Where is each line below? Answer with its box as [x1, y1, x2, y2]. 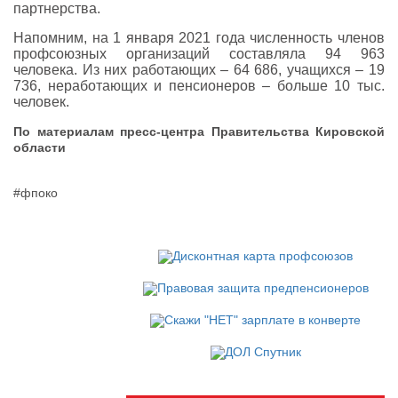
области [13, 139, 66, 155]
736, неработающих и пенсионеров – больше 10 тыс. [13, 77, 385, 93]
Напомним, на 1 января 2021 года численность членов [13, 29, 385, 45]
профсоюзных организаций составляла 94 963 [13, 45, 385, 61]
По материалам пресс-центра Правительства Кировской [13, 123, 385, 139]
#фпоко [13, 185, 58, 200]
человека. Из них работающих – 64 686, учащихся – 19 [13, 61, 385, 77]
